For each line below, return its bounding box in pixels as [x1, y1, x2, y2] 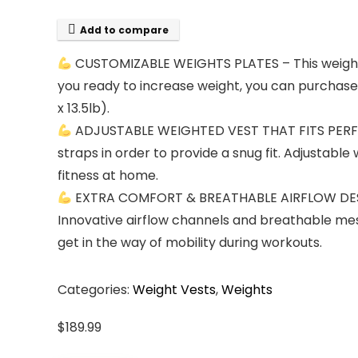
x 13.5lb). [58, 99, 109, 117]
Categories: [58, 280, 133, 299]
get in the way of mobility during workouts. [58, 233, 322, 252]
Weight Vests [133, 280, 216, 299]
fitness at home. [58, 166, 158, 185]
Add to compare [80, 23, 169, 37]
